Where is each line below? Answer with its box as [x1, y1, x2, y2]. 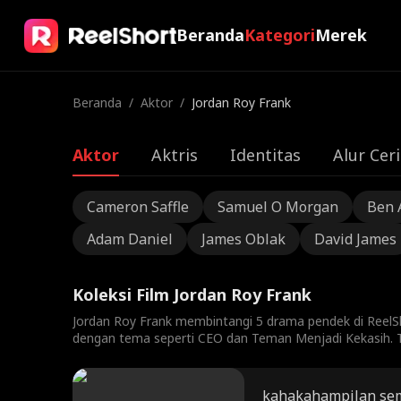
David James [313, 229, 397, 249]
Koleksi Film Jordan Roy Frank [72, 284, 311, 305]
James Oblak [200, 229, 286, 249]
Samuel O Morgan [217, 197, 338, 217]
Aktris [150, 144, 198, 166]
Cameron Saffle [86, 197, 189, 217]
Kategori [243, 24, 315, 46]
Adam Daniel [86, 229, 173, 249]
